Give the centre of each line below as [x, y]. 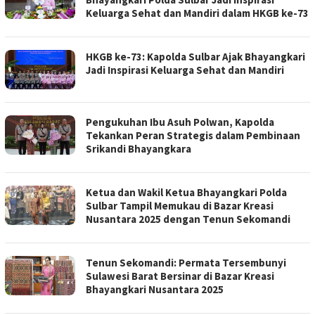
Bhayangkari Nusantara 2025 [155, 290]
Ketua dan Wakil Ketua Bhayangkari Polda [186, 193]
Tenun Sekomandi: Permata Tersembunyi [186, 263]
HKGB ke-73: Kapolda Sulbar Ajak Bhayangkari [195, 57]
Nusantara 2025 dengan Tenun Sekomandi [188, 219]
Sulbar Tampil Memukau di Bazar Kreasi [180, 206]
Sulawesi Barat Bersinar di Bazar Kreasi [180, 276]
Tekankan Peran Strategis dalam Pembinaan [193, 136]
